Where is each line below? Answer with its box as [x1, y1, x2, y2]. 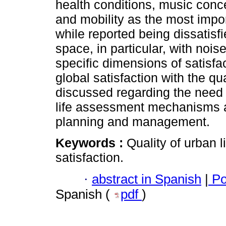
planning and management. [55, 115, 210, 129]
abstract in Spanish [92, 172, 201, 186]
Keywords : [55, 136, 127, 150]
